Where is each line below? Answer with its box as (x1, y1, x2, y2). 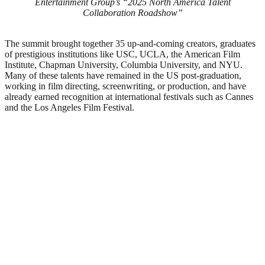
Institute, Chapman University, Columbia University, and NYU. (5, 59, 243, 70)
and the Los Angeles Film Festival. (5, 102, 134, 112)
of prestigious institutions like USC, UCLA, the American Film (5, 49, 240, 59)
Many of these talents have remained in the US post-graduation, (5, 70, 241, 80)
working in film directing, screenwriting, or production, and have (5, 80, 246, 91)
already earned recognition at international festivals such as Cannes (5, 91, 253, 102)
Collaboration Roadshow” (82, 7, 183, 18)
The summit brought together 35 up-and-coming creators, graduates (5, 38, 256, 49)
